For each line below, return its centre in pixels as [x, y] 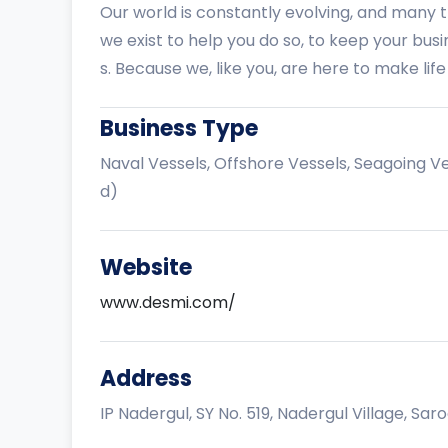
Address [146, 378]
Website [146, 267]
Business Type [179, 128]
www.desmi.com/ [168, 302]
